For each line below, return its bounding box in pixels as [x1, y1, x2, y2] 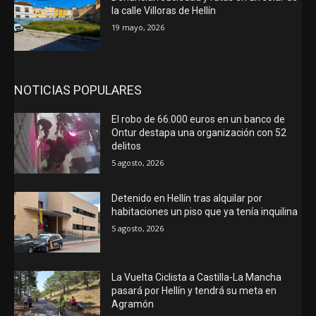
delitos [111, 140, 142, 152]
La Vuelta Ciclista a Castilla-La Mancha [111, 271, 282, 283]
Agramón [111, 298, 154, 310]
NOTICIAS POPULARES [14, 83, 142, 98]
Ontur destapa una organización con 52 [111, 127, 287, 139]
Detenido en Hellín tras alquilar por [111, 193, 263, 204]
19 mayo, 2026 [111, 21, 165, 32]
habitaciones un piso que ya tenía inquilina [111, 206, 298, 217]
